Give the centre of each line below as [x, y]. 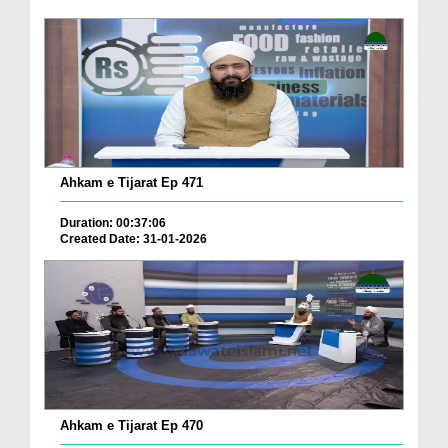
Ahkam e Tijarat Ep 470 [131, 425]
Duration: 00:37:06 [113, 222]
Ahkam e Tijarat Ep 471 [131, 182]
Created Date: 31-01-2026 [133, 238]
